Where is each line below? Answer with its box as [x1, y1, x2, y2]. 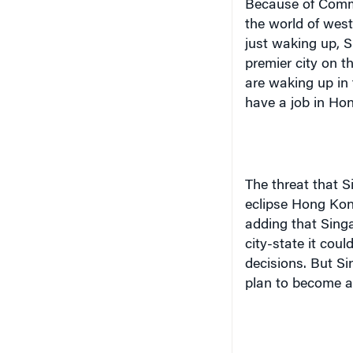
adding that [244, 218, 321, 232]
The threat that [244, 179, 342, 193]
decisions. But [244, 258, 336, 272]
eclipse [244, 199, 292, 213]
